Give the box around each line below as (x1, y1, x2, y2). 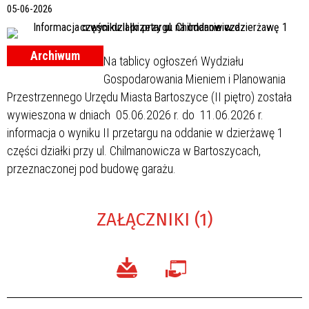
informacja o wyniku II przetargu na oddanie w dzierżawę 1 (7, 125, 283, 140)
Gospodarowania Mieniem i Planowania (103, 71, 286, 86)
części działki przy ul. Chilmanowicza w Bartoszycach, (7, 143, 261, 158)
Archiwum (30, 48, 80, 63)
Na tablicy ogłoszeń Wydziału (103, 53, 243, 68)
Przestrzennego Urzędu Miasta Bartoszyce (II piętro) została (7, 89, 292, 104)
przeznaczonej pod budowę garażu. (7, 161, 176, 176)
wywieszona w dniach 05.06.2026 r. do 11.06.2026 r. (7, 107, 263, 122)
